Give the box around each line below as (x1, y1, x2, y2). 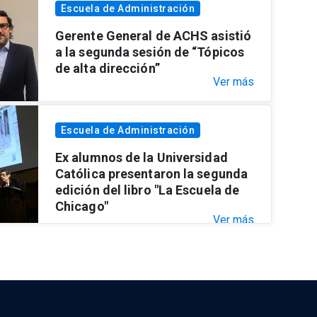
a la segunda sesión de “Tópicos (54, 44, 245, 59)
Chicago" (54, 198, 108, 214)
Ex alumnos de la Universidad (54, 149, 228, 165)
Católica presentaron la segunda (54, 166, 248, 181)
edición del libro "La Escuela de (54, 182, 240, 197)
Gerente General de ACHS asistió (54, 28, 252, 43)
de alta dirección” (54, 60, 160, 76)
